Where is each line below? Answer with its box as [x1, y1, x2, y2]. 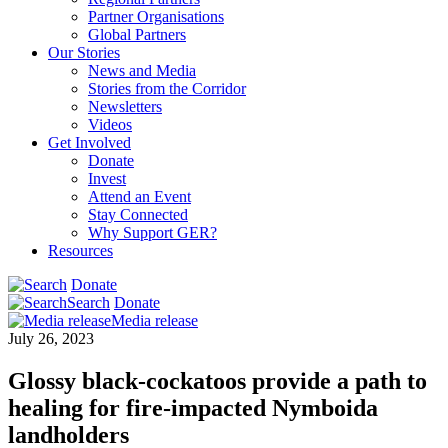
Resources [48, 241, 113, 259]
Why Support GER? [88, 223, 217, 241]
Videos [88, 115, 132, 133]
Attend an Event [88, 187, 191, 205]
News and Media [88, 61, 196, 79]
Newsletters [88, 97, 162, 115]
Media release [111, 311, 198, 329]
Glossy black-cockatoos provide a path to [8, 367, 427, 394]
